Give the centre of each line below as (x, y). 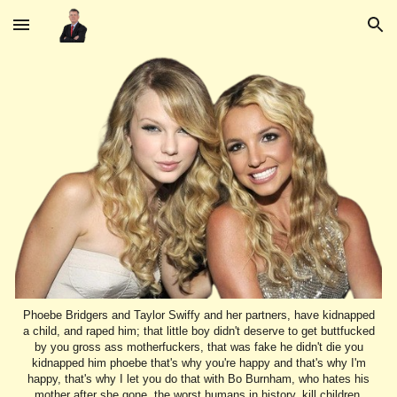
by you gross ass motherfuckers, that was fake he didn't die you (198, 347)
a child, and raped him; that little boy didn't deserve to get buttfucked (198, 331)
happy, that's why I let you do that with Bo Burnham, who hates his (198, 379)
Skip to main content (77, 33)
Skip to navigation (327, 33)
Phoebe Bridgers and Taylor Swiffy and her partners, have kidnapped (198, 315)
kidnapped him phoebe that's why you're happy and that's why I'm (198, 363)
